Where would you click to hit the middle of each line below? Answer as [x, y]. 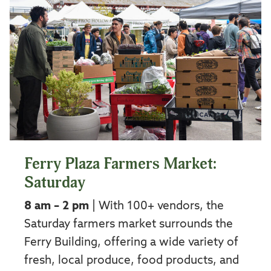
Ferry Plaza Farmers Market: [120, 164]
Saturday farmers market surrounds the [129, 224]
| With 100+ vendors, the [156, 206]
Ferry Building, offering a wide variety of [131, 243]
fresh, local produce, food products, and [132, 261]
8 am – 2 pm [57, 206]
